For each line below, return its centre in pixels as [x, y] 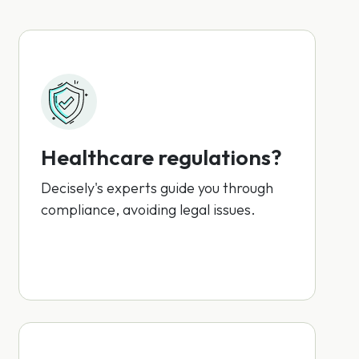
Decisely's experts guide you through [157, 188]
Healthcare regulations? [161, 157]
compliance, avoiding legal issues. [148, 210]
